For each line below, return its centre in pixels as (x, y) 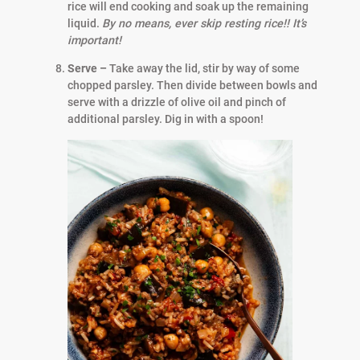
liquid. (84, 24)
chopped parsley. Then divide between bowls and (192, 86)
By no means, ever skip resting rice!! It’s (204, 24)
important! (94, 41)
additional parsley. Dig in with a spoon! (165, 119)
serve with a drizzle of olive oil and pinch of (176, 102)
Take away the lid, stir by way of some (204, 69)
